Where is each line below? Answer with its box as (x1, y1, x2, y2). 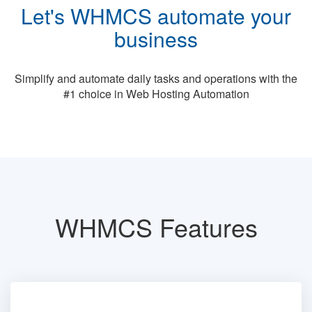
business (114, 23, 198, 54)
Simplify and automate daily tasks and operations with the (15, 70, 297, 86)
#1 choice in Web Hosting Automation (63, 85, 249, 102)
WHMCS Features (54, 208, 258, 244)
